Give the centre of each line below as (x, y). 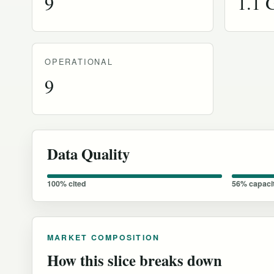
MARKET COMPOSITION (104, 237)
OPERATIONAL (79, 61)
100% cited (67, 183)
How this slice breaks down (135, 260)
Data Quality (88, 153)
